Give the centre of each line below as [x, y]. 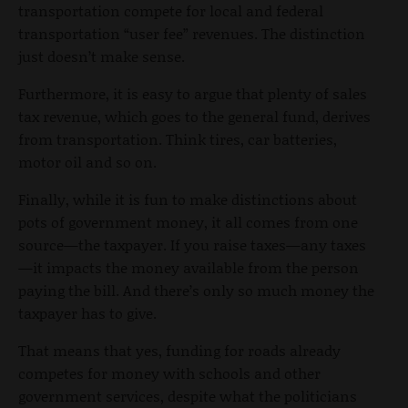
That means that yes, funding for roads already [179, 350]
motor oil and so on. [87, 161]
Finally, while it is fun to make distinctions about [188, 199]
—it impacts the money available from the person [189, 267]
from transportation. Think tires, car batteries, [178, 138]
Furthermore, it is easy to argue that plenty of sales [193, 93]
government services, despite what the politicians [188, 395]
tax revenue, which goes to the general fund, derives [194, 116]
